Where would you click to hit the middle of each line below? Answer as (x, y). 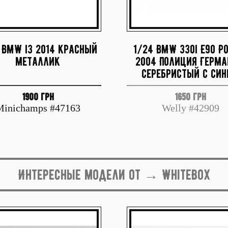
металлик (38, 61)
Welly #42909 (190, 108)
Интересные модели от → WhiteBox (114, 175)
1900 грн (38, 97)
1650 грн (190, 97)
